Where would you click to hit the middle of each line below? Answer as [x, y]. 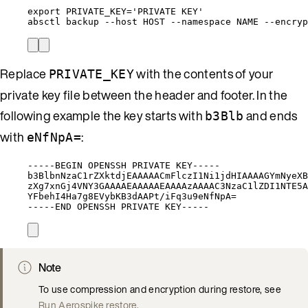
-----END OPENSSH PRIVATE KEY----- [118, 206]
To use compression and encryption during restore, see [160, 289]
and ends [271, 115]
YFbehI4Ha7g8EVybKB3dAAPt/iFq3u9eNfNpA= [132, 196]
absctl [44, 21]
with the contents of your [204, 73]
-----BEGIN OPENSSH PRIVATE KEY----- [124, 165]
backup [82, 21]
